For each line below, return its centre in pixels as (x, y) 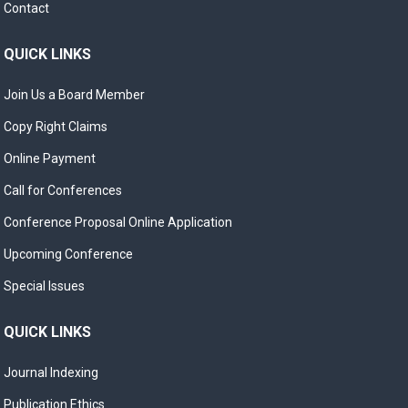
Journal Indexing (51, 372)
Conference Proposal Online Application (118, 222)
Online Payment (50, 158)
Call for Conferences (63, 190)
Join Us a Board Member (75, 95)
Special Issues (45, 286)
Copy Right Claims (56, 127)
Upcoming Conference (69, 254)
